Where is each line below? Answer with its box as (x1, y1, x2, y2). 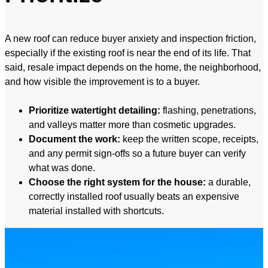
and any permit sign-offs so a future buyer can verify (29, 148, 246, 159)
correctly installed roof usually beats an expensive (29, 191, 239, 202)
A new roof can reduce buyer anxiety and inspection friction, (5, 33, 256, 44)
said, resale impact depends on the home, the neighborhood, (5, 62, 261, 73)
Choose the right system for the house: (29, 177, 206, 188)
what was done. (29, 163, 95, 173)
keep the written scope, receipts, (120, 134, 258, 145)
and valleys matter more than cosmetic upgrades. (29, 120, 236, 130)
